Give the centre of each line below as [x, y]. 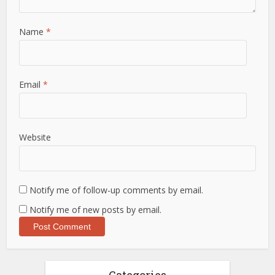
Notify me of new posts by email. [96, 210]
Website [35, 137]
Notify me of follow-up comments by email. [117, 190]
